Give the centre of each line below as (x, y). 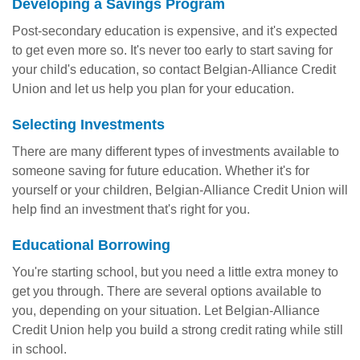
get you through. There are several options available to (167, 291)
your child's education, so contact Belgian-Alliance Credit (174, 70)
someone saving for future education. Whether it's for (161, 171)
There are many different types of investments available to (176, 151)
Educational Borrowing (91, 245)
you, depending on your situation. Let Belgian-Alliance (166, 311)
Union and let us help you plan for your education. (153, 89)
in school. (39, 349)
